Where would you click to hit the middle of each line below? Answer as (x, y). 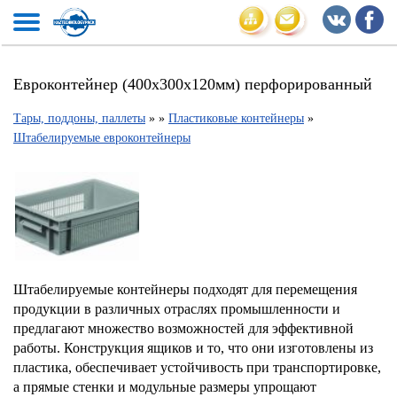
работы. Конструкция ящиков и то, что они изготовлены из (193, 348)
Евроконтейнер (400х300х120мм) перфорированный (193, 84)
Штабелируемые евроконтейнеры (102, 138)
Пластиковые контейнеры (236, 118)
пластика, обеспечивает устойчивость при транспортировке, (197, 367)
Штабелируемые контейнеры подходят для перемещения (185, 289)
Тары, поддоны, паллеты (79, 118)
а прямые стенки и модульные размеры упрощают (165, 387)
